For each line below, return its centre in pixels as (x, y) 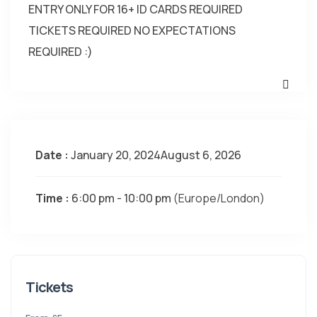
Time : (53, 198)
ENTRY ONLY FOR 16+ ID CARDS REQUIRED (136, 9)
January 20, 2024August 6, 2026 (155, 155)
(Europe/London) (219, 198)
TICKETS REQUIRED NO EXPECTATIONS (132, 30)
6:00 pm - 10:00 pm (122, 198)
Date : (52, 155)
